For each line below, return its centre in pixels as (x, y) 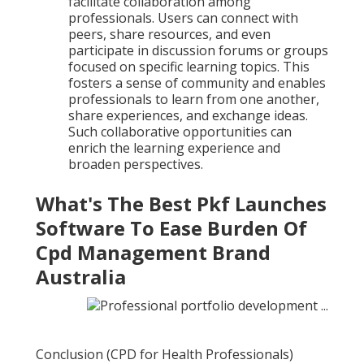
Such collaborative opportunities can (180, 132)
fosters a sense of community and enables (197, 83)
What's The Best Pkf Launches (181, 204)
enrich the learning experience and (174, 148)
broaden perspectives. (136, 165)
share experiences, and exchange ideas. (188, 116)
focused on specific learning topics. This (189, 67)
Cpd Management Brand (153, 253)
